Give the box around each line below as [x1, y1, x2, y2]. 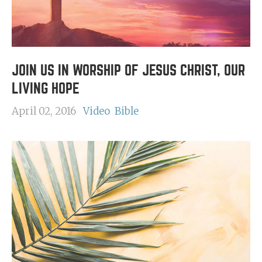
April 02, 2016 [12, 105, 76, 118]
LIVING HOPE [12, 81, 80, 96]
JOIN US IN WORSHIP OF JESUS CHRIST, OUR [12, 63, 245, 78]
